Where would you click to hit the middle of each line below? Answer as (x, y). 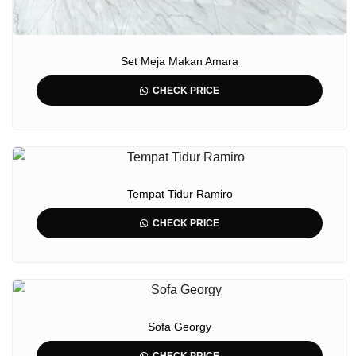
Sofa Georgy (180, 327)
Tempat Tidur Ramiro (180, 194)
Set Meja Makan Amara (180, 61)
